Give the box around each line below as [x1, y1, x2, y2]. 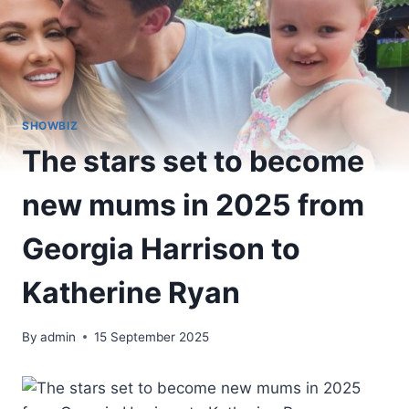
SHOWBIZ [22, 119, 79, 133]
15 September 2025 [94, 329, 210, 344]
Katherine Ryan [22, 275, 240, 311]
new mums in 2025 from [22, 187, 364, 224]
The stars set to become [22, 143, 364, 180]
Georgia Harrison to [22, 231, 300, 267]
